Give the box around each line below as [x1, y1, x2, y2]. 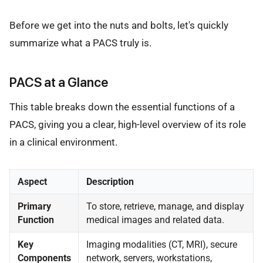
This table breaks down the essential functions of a [9, 101, 235, 113]
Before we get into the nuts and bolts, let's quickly [9, 19, 228, 31]
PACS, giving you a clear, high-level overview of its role [9, 119, 246, 131]
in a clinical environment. [9, 136, 117, 149]
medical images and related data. [86, 214, 224, 226]
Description [86, 176, 134, 188]
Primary [17, 201, 51, 213]
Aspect [17, 176, 47, 188]
